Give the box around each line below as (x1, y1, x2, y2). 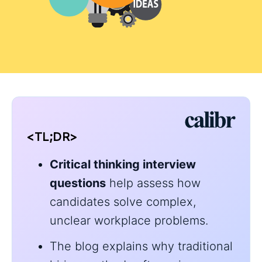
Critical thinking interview (50, 157, 196, 171)
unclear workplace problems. (50, 213, 208, 227)
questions (50, 176, 106, 190)
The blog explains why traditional (50, 239, 233, 253)
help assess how (106, 176, 201, 190)
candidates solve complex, (50, 195, 196, 209)
